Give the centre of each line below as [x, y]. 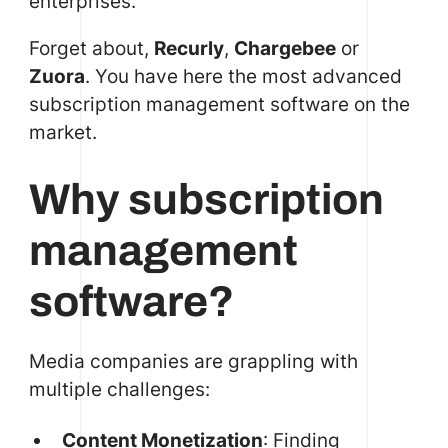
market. [62, 131]
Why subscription [206, 200]
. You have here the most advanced [243, 75]
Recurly [188, 47]
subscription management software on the [219, 103]
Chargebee [284, 47]
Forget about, [91, 47]
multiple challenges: [119, 388]
